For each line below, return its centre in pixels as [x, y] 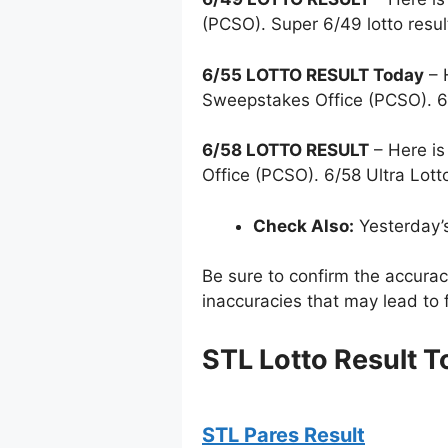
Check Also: [303, 225]
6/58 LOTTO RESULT [285, 150]
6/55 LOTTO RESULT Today [313, 74]
